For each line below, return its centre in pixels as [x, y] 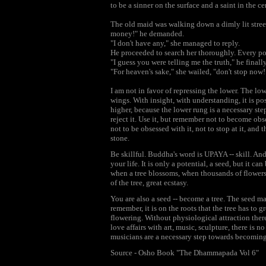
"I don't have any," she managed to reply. [175, 43]
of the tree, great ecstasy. [149, 183]
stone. [120, 138]
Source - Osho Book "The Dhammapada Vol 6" [185, 253]
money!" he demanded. [147, 34]
